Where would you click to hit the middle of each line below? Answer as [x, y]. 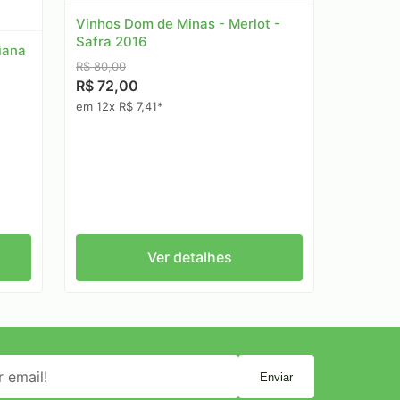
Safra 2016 [112, 41]
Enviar [276, 377]
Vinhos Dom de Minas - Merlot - [178, 23]
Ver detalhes [189, 258]
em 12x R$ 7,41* [120, 107]
